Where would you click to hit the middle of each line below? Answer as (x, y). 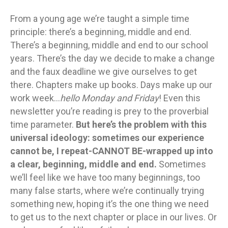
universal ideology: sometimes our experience (107, 138)
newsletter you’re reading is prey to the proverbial (109, 111)
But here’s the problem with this (141, 124)
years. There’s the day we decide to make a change (112, 58)
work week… (35, 98)
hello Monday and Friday (109, 98)
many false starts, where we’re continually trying (107, 191)
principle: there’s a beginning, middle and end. (101, 32)
